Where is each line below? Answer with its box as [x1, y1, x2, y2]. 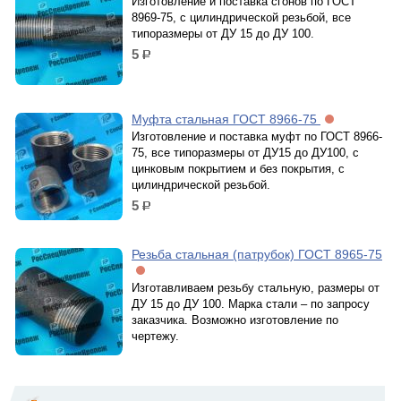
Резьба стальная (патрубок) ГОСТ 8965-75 [132, 247, 382, 261]
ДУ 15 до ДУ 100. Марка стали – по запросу [132, 297, 370, 311]
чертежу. [132, 329, 179, 343]
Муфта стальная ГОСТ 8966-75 [132, 112, 320, 126]
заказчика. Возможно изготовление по [132, 313, 338, 327]
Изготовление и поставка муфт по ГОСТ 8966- [132, 130, 382, 143]
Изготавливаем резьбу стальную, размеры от [132, 281, 380, 294]
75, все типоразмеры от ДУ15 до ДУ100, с [132, 146, 359, 159]
